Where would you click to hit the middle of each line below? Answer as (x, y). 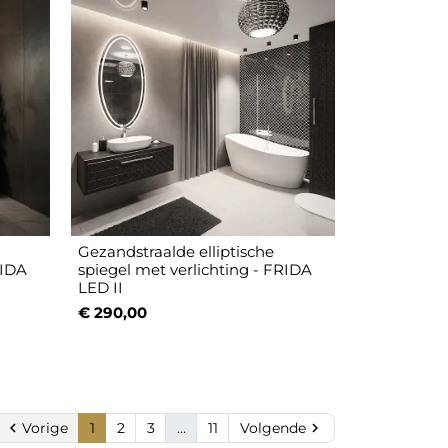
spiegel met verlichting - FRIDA (195, 270)
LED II (101, 288)
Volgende (272, 427)
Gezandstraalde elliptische (176, 252)
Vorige (44, 427)
